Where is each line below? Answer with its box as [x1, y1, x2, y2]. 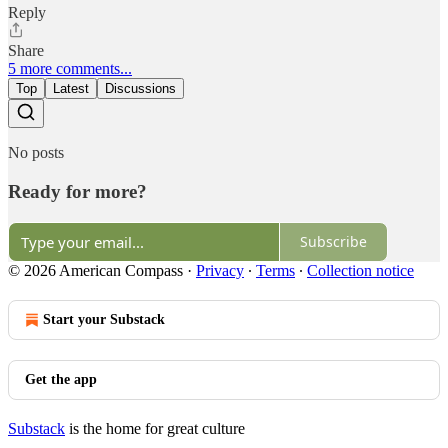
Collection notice [307, 261, 414, 279]
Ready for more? [8, 180, 147, 202]
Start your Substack [43, 311, 165, 327]
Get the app [25, 371, 97, 387]
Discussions [105, 81, 176, 97]
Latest [53, 81, 89, 97]
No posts [8, 144, 64, 162]
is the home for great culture [65, 419, 245, 437]
